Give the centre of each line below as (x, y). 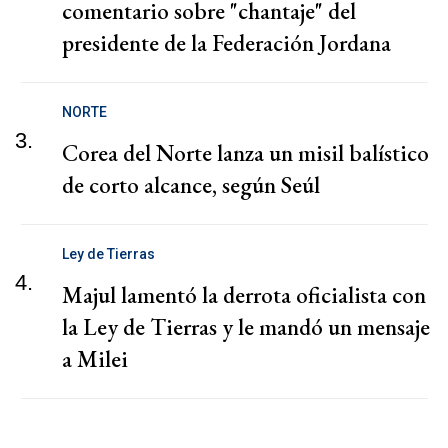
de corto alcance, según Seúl (191, 184)
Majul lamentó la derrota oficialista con (244, 294)
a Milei (95, 358)
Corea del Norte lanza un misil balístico (245, 152)
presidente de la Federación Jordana (226, 42)
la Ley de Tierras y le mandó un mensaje (246, 326)
